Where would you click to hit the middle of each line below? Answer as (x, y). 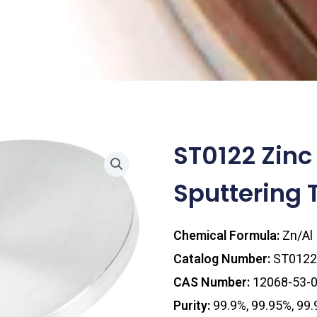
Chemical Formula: (227, 236)
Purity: (193, 306)
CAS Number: (213, 282)
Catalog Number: (223, 259)
